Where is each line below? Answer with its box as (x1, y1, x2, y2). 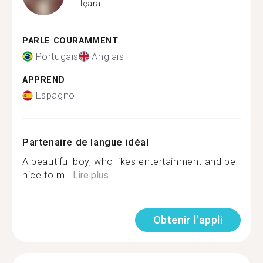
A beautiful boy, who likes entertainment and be (22, 156, 236, 167)
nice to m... (22, 170, 73, 181)
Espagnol (35, 90, 77, 101)
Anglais (92, 50, 124, 62)
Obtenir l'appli (153, 214, 222, 226)
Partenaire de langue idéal (22, 136, 149, 148)
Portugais (35, 50, 79, 62)
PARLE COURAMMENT (22, 36, 119, 46)
